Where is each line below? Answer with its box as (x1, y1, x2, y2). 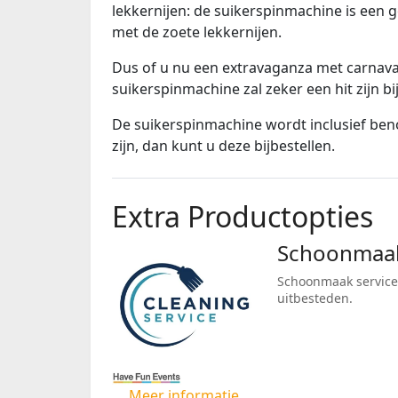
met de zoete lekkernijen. (112, 21, 282, 42)
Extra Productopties (112, 196, 373, 235)
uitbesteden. (277, 289, 353, 306)
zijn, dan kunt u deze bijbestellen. (112, 135, 335, 155)
